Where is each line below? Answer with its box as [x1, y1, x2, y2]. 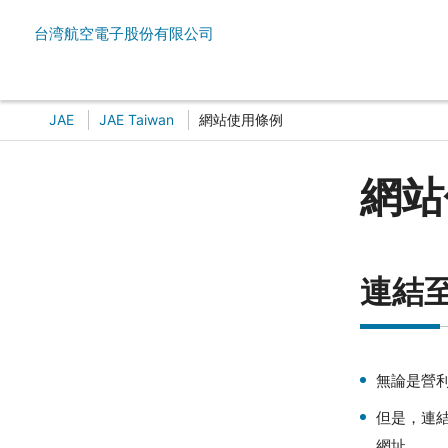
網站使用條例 [199, 111, 283, 128]
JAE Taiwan [99, 111, 174, 128]
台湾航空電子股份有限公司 [34, 24, 214, 43]
